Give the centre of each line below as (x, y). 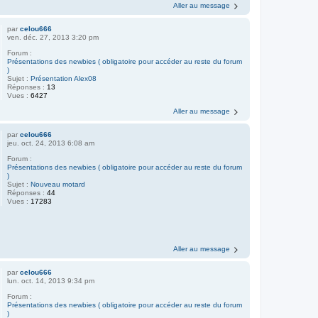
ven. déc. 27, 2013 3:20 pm (53, 37)
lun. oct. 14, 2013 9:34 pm (51, 281)
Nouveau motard (58, 184)
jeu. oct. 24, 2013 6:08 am (51, 143)
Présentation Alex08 (64, 78)
